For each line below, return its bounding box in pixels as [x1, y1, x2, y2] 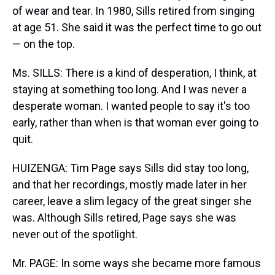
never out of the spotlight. [12, 228, 137, 241]
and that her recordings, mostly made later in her [12, 178, 247, 191]
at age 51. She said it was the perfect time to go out [12, 21, 261, 34]
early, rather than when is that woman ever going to [12, 116, 258, 129]
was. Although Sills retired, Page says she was [12, 211, 236, 224]
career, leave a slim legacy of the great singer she [12, 195, 252, 207]
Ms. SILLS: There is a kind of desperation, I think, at [12, 66, 257, 79]
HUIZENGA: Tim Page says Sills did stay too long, [12, 161, 249, 174]
